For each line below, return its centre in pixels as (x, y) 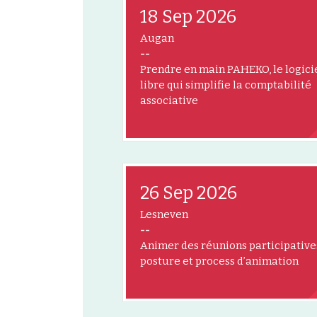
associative (169, 100)
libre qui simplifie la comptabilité (226, 85)
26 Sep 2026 (189, 193)
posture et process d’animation (219, 261)
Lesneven (164, 214)
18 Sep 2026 (188, 17)
